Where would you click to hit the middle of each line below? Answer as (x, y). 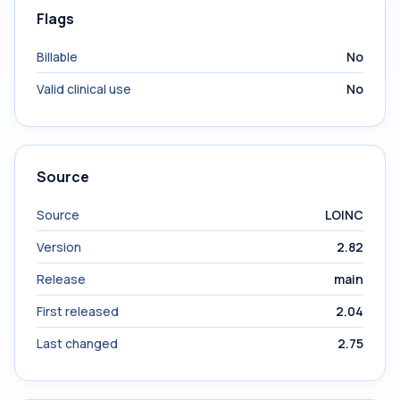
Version (59, 247)
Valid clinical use (84, 89)
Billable (57, 57)
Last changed (77, 343)
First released (78, 311)
